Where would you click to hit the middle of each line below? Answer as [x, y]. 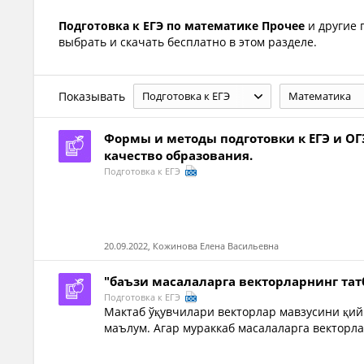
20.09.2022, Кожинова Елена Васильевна [192, 246]
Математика [320, 96]
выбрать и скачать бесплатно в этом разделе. [188, 42]
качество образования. [179, 155]
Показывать [92, 96]
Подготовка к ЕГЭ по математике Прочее [182, 26]
